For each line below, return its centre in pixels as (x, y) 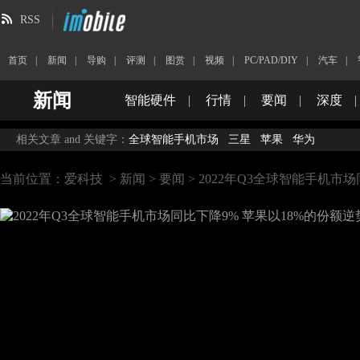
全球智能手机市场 (174, 139)
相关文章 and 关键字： (72, 139)
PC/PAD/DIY (271, 60)
